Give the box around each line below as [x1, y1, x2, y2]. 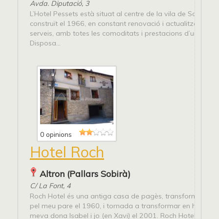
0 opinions [40, 130, 72, 138]
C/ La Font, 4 [30, 181, 71, 190]
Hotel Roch [30, 142, 104, 161]
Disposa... [30, 39, 61, 48]
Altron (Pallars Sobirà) [40, 168, 131, 179]
